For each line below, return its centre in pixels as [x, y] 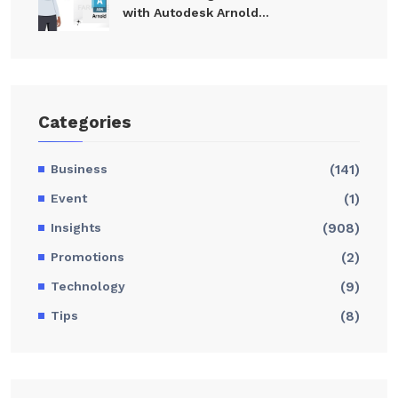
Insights [76, 228]
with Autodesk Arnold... [196, 13]
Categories [85, 123]
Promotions [88, 257]
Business [79, 169]
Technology [88, 287]
